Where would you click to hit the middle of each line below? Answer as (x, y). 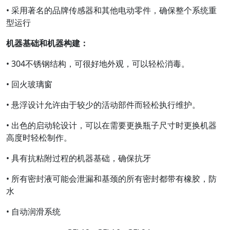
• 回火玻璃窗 (29, 84)
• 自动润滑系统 (33, 212)
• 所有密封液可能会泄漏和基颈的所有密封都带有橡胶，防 (111, 179)
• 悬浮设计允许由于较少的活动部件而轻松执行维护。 (103, 105)
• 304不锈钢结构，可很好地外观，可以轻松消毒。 (98, 64)
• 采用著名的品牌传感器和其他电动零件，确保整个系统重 (111, 10)
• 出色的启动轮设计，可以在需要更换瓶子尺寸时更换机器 (111, 125)
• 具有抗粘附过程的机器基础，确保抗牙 (79, 158)
